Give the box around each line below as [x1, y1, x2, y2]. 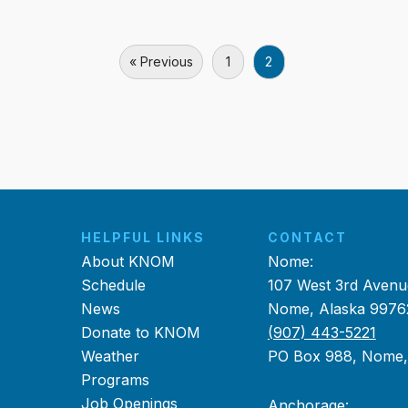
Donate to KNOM [81, 323, 201, 342]
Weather [81, 347, 140, 365]
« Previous [128, 54, 193, 69]
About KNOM [81, 252, 176, 270]
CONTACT [267, 229, 347, 245]
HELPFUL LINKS [81, 229, 206, 245]
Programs [81, 371, 150, 389]
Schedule [81, 276, 147, 294]
